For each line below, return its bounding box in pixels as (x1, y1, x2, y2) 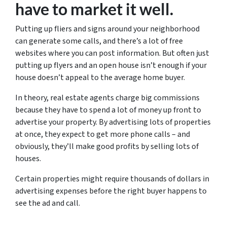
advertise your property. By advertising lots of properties (15, 117, 211, 128)
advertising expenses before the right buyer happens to (15, 185, 207, 197)
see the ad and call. (15, 198, 80, 209)
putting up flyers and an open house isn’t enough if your (15, 60, 207, 71)
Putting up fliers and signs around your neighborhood (15, 23, 200, 35)
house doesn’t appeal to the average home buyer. (15, 72, 185, 84)
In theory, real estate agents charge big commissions (15, 92, 200, 104)
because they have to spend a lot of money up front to (15, 104, 201, 116)
